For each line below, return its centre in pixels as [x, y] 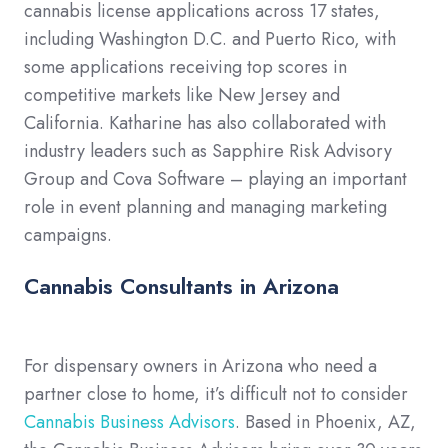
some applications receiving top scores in [185, 67]
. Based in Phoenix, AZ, [325, 422]
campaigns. [68, 235]
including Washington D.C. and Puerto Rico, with [210, 39]
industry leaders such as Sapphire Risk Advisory [208, 151]
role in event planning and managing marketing [205, 207]
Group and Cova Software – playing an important [215, 179]
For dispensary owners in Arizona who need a [200, 366]
